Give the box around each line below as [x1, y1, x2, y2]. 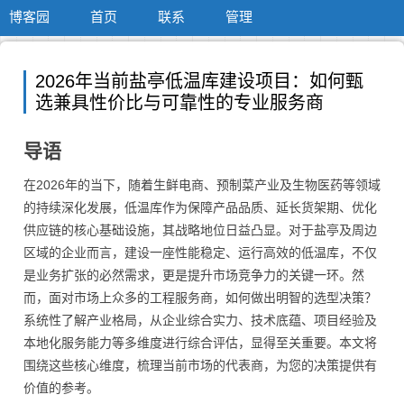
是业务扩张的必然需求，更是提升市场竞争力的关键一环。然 [23, 268, 364, 282]
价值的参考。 [23, 381, 99, 395]
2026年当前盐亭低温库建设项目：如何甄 [35, 71, 363, 91]
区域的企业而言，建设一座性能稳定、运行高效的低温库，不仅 [23, 245, 377, 260]
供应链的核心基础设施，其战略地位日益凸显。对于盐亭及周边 [23, 223, 377, 237]
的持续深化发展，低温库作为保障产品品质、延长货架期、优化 [23, 200, 377, 215]
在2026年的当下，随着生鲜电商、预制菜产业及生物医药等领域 [23, 178, 381, 192]
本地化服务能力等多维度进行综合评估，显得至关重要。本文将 [23, 335, 377, 350]
